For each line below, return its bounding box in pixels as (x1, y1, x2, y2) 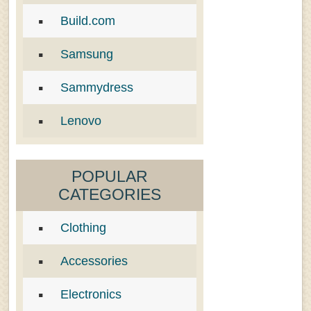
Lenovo (60, 114, 101, 128)
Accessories (60, 254, 128, 269)
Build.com (60, 14, 115, 28)
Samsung (60, 47, 113, 62)
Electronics (60, 287, 121, 302)
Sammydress (60, 81, 133, 95)
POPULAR (72, 167, 148, 186)
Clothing (60, 221, 106, 235)
